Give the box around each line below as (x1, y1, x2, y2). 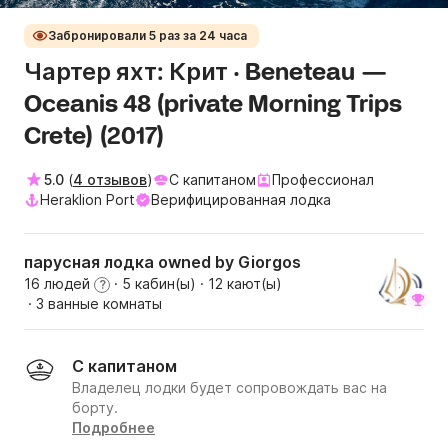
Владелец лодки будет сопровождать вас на (72, 379, 387, 397)
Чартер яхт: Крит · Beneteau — (24, 58, 388, 90)
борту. (72, 399, 118, 417)
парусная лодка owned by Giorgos (24, 252, 301, 273)
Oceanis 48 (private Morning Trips (24, 90, 402, 122)
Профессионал (272, 171, 374, 189)
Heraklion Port (40, 191, 135, 209)
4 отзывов (73, 171, 147, 189)
